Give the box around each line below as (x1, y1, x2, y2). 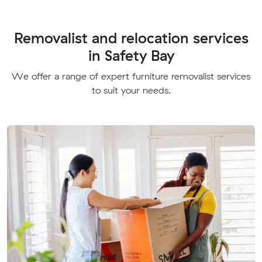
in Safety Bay (88, 46, 174, 64)
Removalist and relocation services (13, 28, 249, 47)
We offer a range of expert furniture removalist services (12, 70, 250, 82)
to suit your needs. (91, 84, 171, 96)
